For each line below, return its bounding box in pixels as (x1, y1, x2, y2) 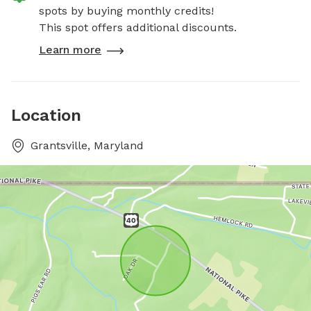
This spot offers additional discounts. (39, 21, 237, 34)
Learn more (39, 43, 101, 56)
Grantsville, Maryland (31, 139, 144, 152)
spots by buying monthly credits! (39, 4, 214, 17)
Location (11, 106, 81, 125)
